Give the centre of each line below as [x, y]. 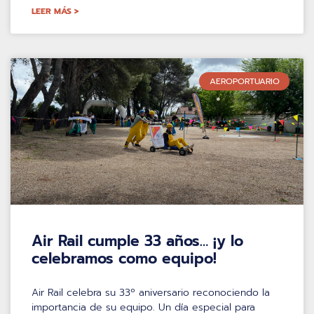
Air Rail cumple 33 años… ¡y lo [137, 241]
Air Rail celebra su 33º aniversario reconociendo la [151, 292]
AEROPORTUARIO [244, 81]
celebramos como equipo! [124, 258]
